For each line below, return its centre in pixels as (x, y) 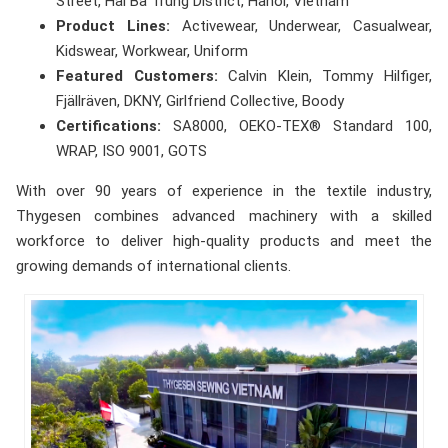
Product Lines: (113, 26)
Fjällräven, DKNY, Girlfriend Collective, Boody (200, 101)
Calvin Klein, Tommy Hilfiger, (325, 76)
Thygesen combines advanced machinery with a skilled (224, 216)
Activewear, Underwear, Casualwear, (300, 26)
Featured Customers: (137, 76)
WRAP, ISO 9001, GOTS (131, 151)
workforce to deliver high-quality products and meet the (224, 241)
